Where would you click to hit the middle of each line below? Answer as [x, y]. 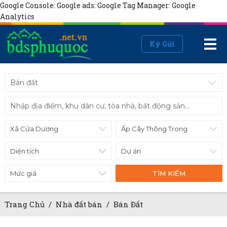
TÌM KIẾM [169, 173]
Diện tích [24, 151]
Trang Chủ [24, 204]
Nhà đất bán [80, 204]
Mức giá [23, 173]
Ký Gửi [162, 44]
